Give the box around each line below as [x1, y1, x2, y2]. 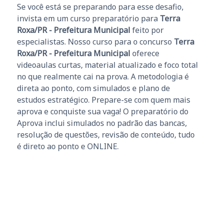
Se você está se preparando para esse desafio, [17, 1, 184, 12]
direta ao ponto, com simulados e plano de [17, 82, 170, 93]
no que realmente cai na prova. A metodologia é [17, 71, 189, 82]
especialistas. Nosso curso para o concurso [17, 36, 174, 47]
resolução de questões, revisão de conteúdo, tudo [17, 129, 195, 140]
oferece [130, 47, 159, 59]
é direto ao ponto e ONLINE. [17, 140, 119, 152]
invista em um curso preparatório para [17, 13, 160, 24]
